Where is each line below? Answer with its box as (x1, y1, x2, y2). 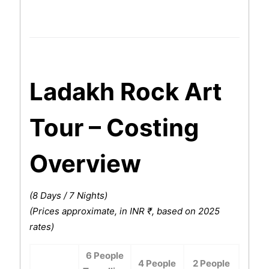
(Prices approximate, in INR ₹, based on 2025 (29, 205, 220, 217)
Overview (29, 149, 141, 179)
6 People (85, 250, 124, 262)
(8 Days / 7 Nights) (29, 190, 107, 202)
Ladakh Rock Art (29, 77, 222, 107)
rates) (29, 221, 54, 233)
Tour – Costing (29, 113, 199, 143)
